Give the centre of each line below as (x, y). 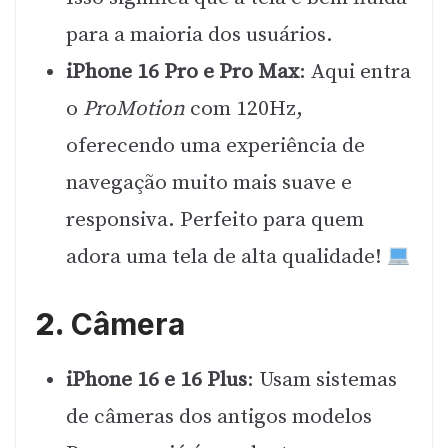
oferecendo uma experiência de (215, 145)
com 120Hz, (244, 108)
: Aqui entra (355, 71)
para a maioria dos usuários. (199, 34)
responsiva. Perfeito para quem (215, 219)
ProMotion (134, 108)
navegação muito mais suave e (209, 182)
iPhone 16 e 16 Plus (156, 379)
